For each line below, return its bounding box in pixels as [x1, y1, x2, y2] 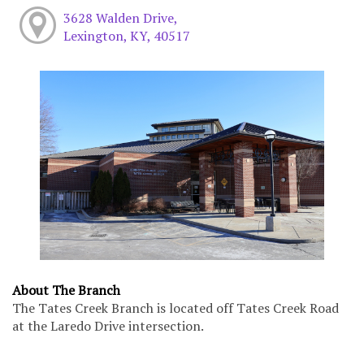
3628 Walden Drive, [63, 8, 178, 27]
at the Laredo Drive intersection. [12, 317, 204, 336]
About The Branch [12, 281, 120, 300]
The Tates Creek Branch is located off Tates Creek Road [12, 299, 339, 318]
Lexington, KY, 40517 [63, 26, 190, 45]
